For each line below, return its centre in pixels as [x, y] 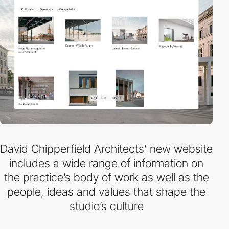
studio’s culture [106, 206]
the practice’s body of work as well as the [106, 177]
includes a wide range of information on [106, 163]
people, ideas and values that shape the [106, 192]
